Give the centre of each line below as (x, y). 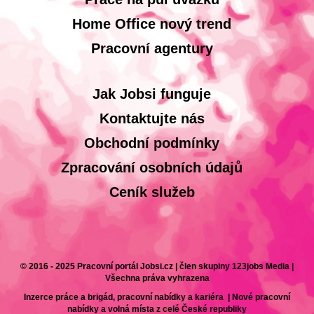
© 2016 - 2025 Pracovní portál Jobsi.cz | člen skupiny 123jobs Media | (157, 266)
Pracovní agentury (152, 48)
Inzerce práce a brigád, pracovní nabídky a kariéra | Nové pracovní (157, 297)
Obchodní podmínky (152, 143)
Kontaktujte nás (152, 118)
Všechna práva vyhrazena (157, 278)
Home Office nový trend (152, 24)
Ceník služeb (152, 192)
